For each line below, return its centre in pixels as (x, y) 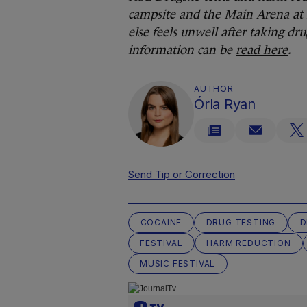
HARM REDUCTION (249, 243)
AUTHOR (214, 89)
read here (262, 50)
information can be (182, 50)
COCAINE (161, 222)
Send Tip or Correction (182, 174)
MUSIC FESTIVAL (178, 263)
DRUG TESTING (241, 222)
